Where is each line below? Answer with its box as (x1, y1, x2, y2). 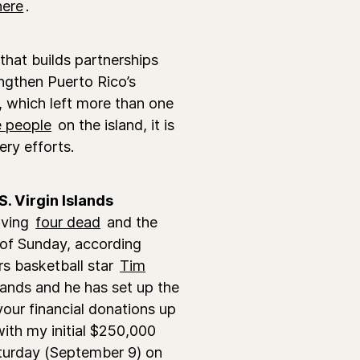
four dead (35, 212, 101, 231)
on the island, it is (54, 115, 174, 133)
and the (103, 212, 157, 231)
